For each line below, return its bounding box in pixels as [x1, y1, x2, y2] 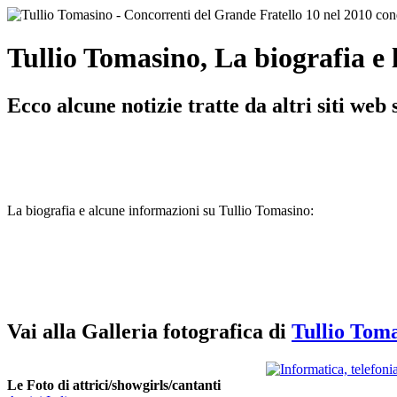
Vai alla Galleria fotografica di [7, 319, 292, 343]
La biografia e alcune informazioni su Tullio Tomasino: [7, 202, 314, 218]
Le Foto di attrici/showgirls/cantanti [7, 377, 221, 393]
